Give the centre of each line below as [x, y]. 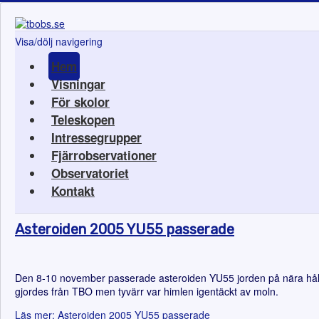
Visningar [78, 84]
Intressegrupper [96, 137]
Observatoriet [90, 173]
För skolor [80, 102]
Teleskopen [83, 120]
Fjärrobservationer [104, 155]
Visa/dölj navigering [59, 41]
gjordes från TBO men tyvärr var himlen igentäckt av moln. [147, 291]
